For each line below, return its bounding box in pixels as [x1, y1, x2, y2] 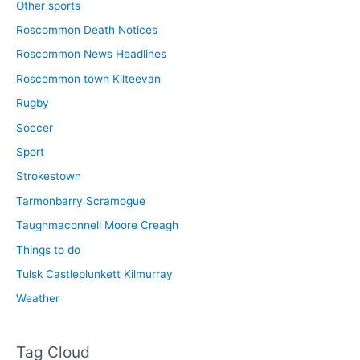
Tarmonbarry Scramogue [16, 194, 145, 207]
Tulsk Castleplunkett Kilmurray [16, 267, 173, 280]
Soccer [16, 121, 53, 134]
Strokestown [16, 170, 81, 183]
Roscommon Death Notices [16, 22, 157, 36]
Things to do [16, 243, 80, 256]
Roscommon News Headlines [16, 47, 166, 61]
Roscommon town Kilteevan [16, 72, 161, 85]
